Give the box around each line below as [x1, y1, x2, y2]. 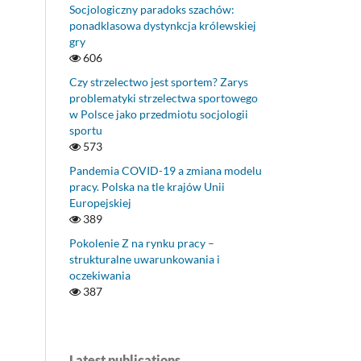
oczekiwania [69, 268, 131, 283]
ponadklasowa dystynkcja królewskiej [69, 19, 256, 33]
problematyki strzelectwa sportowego [69, 91, 258, 106]
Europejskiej [69, 196, 131, 210]
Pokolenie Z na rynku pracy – [69, 236, 214, 251]
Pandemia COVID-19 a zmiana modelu [69, 164, 262, 178]
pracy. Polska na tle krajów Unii [69, 180, 225, 194]
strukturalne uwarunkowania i [69, 252, 220, 267]
